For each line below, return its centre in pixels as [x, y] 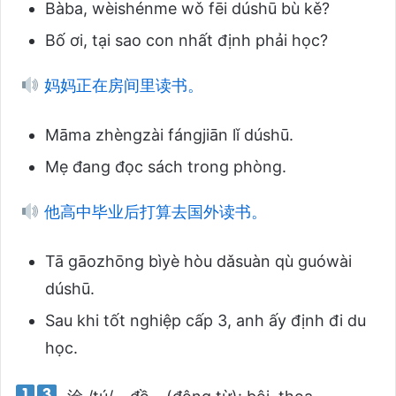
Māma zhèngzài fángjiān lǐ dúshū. [169, 134]
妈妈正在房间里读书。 [121, 85]
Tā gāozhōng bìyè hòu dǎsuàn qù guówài [198, 261]
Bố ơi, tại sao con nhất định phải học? [187, 40]
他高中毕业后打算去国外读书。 [153, 211]
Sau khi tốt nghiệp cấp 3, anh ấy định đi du [206, 320]
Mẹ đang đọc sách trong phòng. [166, 166]
